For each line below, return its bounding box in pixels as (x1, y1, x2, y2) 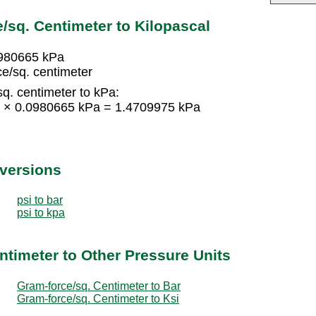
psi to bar (17, 193, 63, 206)
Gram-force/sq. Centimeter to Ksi (17, 292, 179, 305)
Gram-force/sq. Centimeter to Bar (17, 279, 181, 292)
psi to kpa (17, 206, 65, 219)
